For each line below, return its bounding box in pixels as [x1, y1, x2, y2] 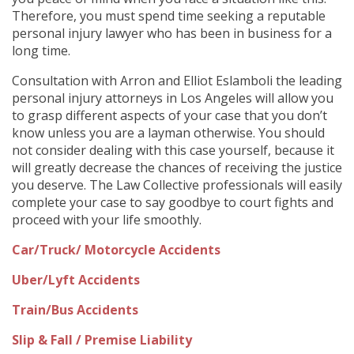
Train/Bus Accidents [12, 300, 138, 318]
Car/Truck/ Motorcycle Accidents [12, 240, 220, 258]
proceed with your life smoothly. [12, 210, 201, 228]
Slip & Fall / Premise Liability [12, 330, 192, 348]
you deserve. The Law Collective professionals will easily [12, 175, 342, 194]
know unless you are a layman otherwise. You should [12, 123, 325, 141]
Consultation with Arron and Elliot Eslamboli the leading [12, 71, 342, 89]
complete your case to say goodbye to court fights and [12, 193, 333, 211]
